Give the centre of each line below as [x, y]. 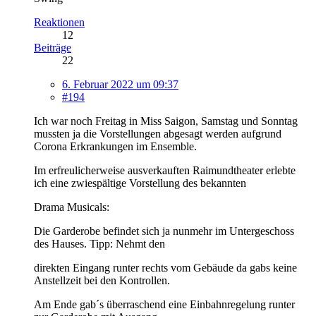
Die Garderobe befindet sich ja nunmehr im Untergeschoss [164, 231]
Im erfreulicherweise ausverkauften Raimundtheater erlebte [165, 170]
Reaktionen [59, 22]
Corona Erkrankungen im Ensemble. [115, 146]
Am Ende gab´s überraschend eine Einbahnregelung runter [164, 304]
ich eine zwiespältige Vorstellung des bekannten [140, 183]
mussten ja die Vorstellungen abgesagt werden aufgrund [158, 133]
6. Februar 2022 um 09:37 [120, 84]
